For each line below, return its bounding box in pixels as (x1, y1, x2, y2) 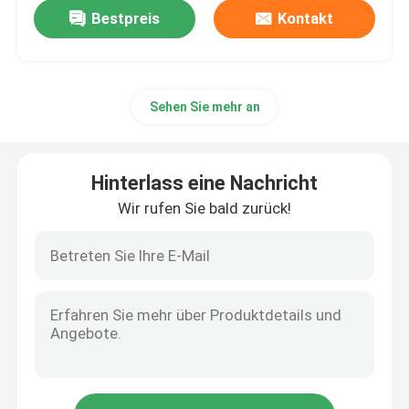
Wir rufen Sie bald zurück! (118, 199, 291, 218)
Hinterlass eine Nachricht (91, 172, 318, 195)
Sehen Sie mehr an (149, 100, 260, 115)
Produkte (32, 336, 96, 355)
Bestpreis (91, 9, 161, 28)
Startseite (32, 278, 103, 298)
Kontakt (277, 9, 333, 28)
